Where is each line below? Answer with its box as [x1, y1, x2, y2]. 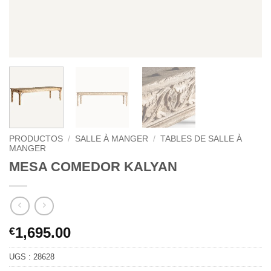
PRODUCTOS [9, 134, 63, 144]
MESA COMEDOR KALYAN [9, 159, 177, 175]
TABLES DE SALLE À [160, 134, 243, 144]
